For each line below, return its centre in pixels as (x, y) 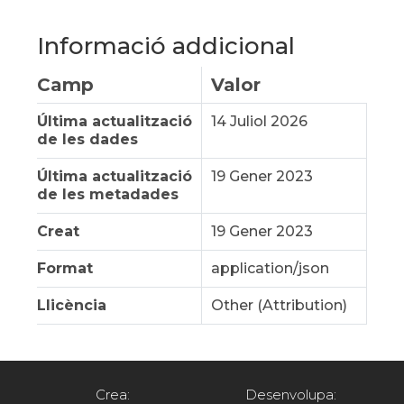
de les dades (88, 139)
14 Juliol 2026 (260, 121)
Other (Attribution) (280, 305)
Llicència (72, 305)
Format (65, 268)
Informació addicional (166, 46)
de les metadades (108, 194)
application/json (271, 268)
